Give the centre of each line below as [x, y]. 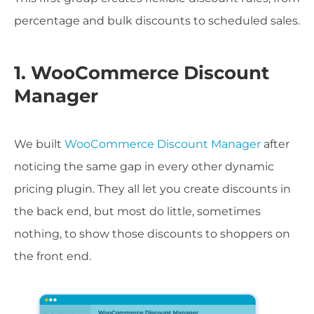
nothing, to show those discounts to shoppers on [152, 234]
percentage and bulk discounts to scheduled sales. [157, 21]
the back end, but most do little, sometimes [137, 212]
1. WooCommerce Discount [142, 73]
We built [39, 144]
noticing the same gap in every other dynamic [144, 167]
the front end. [53, 257]
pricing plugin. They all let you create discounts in [152, 189]
